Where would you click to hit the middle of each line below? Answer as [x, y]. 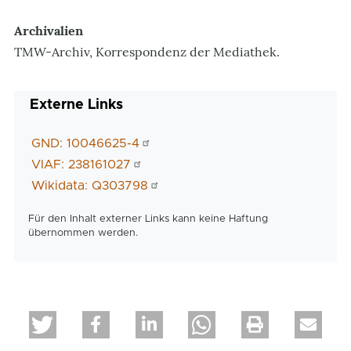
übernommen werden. [83, 233]
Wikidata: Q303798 [90, 186]
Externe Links [76, 105]
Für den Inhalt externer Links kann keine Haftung [148, 219]
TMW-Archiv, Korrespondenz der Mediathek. [147, 52]
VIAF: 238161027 [81, 165]
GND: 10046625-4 [85, 143]
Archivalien [49, 31]
